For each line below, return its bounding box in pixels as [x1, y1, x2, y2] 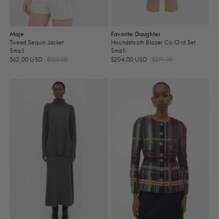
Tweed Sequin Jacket [10, 38, 64, 46]
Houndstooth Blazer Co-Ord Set [111, 38, 196, 46]
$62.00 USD [10, 55, 44, 63]
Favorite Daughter [111, 30, 161, 38]
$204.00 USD [111, 55, 149, 63]
